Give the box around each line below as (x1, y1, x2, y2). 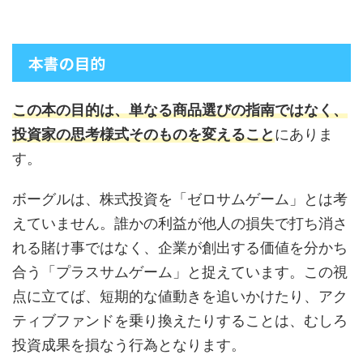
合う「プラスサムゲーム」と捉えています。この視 (12, 263, 348, 281)
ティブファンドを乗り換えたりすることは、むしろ (12, 312, 348, 330)
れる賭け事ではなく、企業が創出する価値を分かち (12, 239, 348, 257)
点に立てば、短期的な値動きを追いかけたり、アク (12, 288, 348, 305)
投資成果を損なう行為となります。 (12, 336, 246, 354)
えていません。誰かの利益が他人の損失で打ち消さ (12, 215, 348, 233)
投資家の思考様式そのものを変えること (12, 126, 275, 143)
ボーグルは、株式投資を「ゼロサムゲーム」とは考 (12, 190, 348, 208)
